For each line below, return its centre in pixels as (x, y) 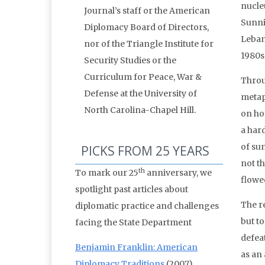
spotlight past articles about (132, 190)
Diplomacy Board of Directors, (146, 28)
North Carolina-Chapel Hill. (140, 110)
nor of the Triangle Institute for (149, 44)
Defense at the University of (140, 94)
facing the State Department (133, 223)
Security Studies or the (130, 61)
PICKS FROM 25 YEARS (145, 151)
